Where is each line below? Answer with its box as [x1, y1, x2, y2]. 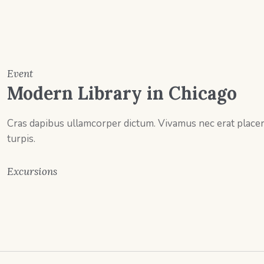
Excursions [7, 165, 58, 179]
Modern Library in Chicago [7, 82, 237, 105]
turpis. [7, 132, 36, 146]
